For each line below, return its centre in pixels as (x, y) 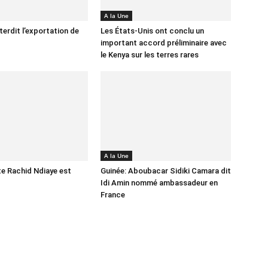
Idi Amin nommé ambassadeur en (159, 183)
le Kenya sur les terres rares (150, 55)
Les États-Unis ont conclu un (152, 31)
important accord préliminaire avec (164, 43)
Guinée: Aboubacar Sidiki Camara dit (166, 171)
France (113, 195)
